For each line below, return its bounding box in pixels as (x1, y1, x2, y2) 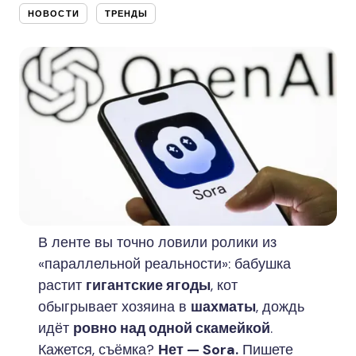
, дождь (256, 297, 304, 316)
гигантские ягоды (86, 276, 211, 295)
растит (38, 276, 86, 295)
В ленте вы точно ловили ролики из (38, 233, 277, 252)
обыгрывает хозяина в (38, 297, 191, 316)
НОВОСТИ (28, 8, 79, 19)
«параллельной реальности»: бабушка (38, 254, 291, 273)
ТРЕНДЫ (104, 8, 149, 19)
